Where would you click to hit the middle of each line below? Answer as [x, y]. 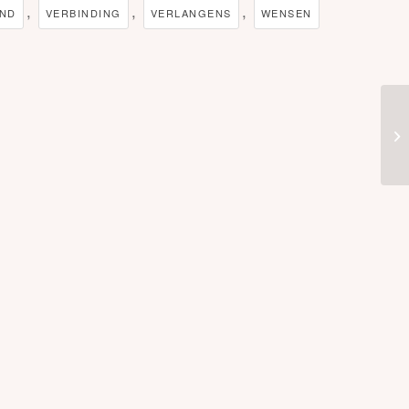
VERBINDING [83, 13]
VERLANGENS [191, 13]
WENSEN [286, 13]
